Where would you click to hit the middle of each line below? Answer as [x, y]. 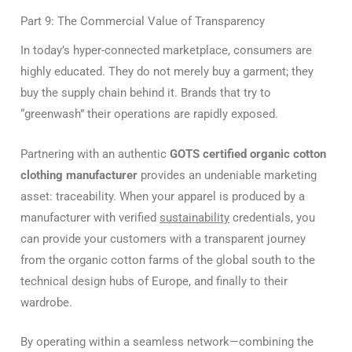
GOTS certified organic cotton [248, 154]
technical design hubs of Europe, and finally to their [154, 281]
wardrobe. [46, 302]
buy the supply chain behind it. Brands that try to [146, 93]
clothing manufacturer [79, 175]
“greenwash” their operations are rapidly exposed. [149, 114]
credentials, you [272, 217]
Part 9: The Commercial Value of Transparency [143, 21]
